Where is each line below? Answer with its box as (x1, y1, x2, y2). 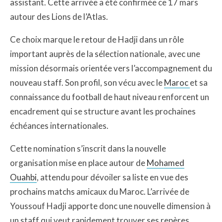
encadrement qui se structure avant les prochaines (10, 106, 196, 116)
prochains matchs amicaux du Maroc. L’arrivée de (10, 186, 189, 197)
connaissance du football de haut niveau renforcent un (10, 92, 209, 102)
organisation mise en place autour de (10, 158, 147, 168)
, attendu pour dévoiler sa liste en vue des (37, 172, 188, 182)
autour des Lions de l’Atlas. (10, 11, 108, 22)
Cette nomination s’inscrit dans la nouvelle (10, 143, 166, 154)
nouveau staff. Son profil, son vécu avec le (10, 77, 164, 88)
